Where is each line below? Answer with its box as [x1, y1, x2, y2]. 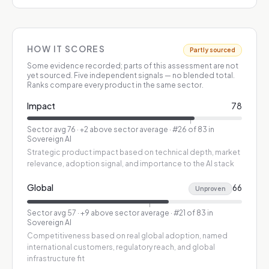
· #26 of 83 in [168, 125, 214, 134]
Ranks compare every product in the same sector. [27, 80, 204, 89]
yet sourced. [27, 71, 73, 80]
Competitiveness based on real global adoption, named [27, 231, 228, 240]
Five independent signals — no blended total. [74, 71, 235, 80]
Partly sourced [190, 46, 235, 53]
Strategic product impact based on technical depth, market [27, 148, 240, 157]
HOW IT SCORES [27, 43, 106, 54]
